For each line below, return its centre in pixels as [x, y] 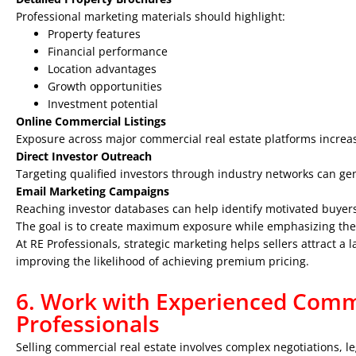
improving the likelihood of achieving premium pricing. [163, 261]
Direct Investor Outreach [84, 156]
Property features [94, 34]
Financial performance [108, 51]
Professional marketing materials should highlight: [151, 16]
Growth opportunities [105, 86]
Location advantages [102, 69]
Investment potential [103, 104]
